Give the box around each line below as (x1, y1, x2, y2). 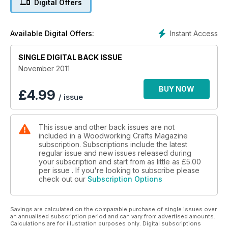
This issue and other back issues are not (39, 123, 175, 132)
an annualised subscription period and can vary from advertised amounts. (10, 213, 215, 220)
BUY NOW (159, 84, 194, 94)
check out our (39, 175, 88, 184)
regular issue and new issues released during (39, 149, 191, 158)
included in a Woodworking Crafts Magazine (39, 131, 188, 140)
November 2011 (18, 64, 70, 73)
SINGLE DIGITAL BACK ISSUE (18, 53, 122, 62)
